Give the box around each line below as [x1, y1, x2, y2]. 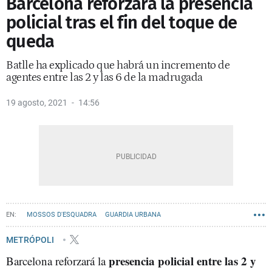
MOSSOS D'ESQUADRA [27, 211, 97, 219]
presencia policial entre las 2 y [109, 253, 256, 269]
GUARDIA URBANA [105, 211, 161, 219]
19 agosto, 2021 [6, 98, 67, 107]
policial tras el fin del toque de [6, 12, 237, 33]
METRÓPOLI [6, 234, 56, 245]
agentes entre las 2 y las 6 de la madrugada [6, 71, 203, 84]
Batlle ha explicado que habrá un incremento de [6, 59, 229, 72]
